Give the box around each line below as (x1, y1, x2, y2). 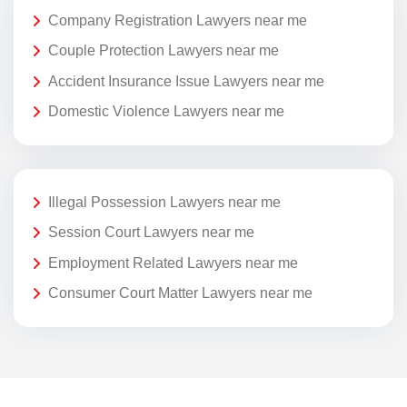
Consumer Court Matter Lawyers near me (48, 285, 313, 302)
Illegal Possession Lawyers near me (48, 194, 281, 210)
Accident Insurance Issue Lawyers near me (48, 73, 324, 89)
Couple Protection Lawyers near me (48, 43, 279, 59)
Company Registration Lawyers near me (48, 12, 307, 28)
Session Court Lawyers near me (48, 224, 254, 241)
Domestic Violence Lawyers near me (48, 104, 284, 120)
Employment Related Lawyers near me (48, 254, 298, 271)
